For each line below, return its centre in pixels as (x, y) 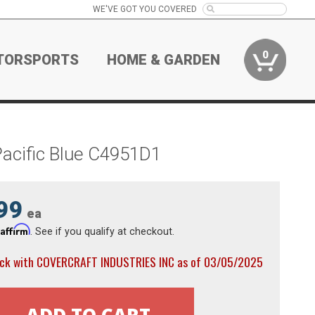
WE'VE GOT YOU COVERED (144, 9)
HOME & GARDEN (164, 60)
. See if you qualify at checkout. (102, 231)
